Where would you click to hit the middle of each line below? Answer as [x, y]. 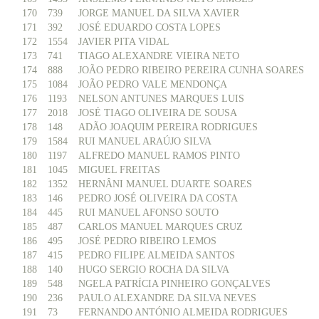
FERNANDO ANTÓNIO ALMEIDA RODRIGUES [183, 312]
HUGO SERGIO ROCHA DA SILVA [154, 270]
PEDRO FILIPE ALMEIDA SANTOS [157, 255]
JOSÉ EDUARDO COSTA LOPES [150, 27]
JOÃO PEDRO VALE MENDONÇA [153, 84]
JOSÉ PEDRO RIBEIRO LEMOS [147, 241]
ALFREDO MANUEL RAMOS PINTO [159, 156]
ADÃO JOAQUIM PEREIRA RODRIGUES [168, 127]
